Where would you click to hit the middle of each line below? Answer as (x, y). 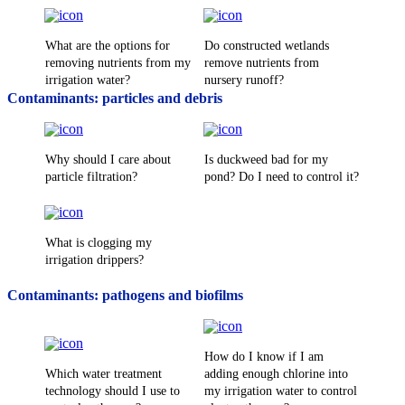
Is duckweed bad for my (266, 160)
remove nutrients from (262, 63)
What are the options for (108, 46)
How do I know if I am (264, 357)
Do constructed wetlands (267, 46)
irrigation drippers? (94, 260)
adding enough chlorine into (276, 374)
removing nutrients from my (118, 63)
